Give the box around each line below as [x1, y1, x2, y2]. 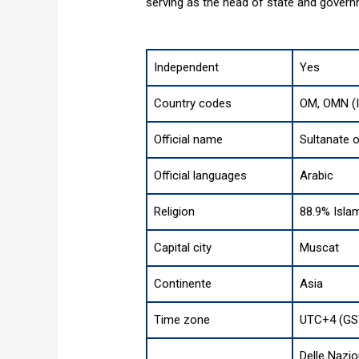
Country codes [154, 96, 232, 111]
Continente [154, 276, 212, 292]
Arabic [300, 168, 334, 184]
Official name [154, 132, 224, 147]
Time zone [154, 313, 211, 328]
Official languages [154, 168, 248, 184]
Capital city [154, 240, 212, 256]
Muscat [300, 240, 340, 256]
